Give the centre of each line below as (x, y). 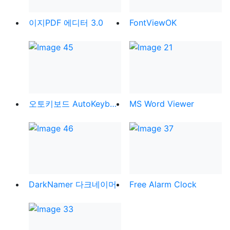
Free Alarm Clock (163, 185)
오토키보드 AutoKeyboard (113, 103)
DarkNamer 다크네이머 (73, 185)
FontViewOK (153, 23)
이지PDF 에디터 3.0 (66, 23)
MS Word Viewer (162, 103)
